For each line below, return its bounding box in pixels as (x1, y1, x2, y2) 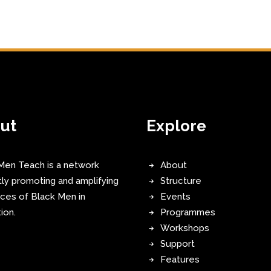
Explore (146, 117, 206, 135)
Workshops (160, 223, 209, 233)
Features (160, 254, 200, 265)
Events (160, 191, 191, 202)
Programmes (160, 207, 215, 218)
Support (160, 238, 195, 249)
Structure (160, 175, 201, 186)
